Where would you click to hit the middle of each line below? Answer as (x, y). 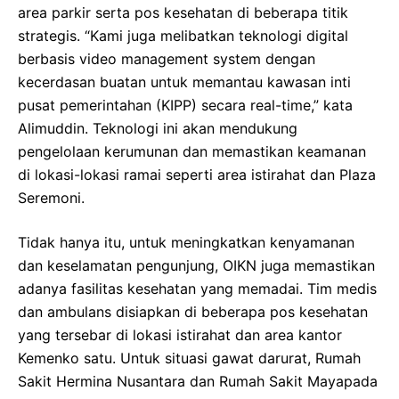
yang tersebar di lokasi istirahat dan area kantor (180, 335)
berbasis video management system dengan (167, 59)
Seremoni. (51, 198)
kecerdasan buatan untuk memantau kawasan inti (184, 82)
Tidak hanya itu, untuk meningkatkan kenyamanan (186, 243)
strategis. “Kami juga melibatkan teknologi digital (183, 36)
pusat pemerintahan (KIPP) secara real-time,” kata (185, 106)
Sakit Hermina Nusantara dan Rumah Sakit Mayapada (198, 382)
